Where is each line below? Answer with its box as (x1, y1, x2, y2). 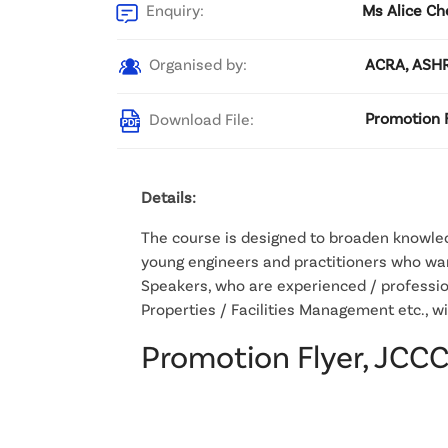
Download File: (145, 108, 254, 128)
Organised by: (145, 53, 247, 73)
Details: (141, 186, 196, 206)
